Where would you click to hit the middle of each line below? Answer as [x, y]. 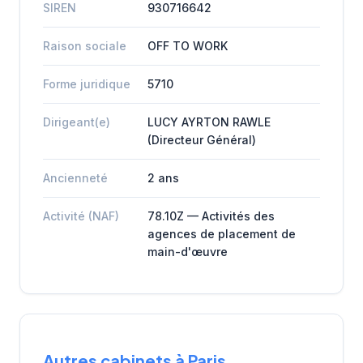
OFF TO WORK [188, 45]
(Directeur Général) [202, 139]
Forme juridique [87, 83]
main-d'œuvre [188, 251]
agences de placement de [222, 233]
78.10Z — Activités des [211, 216]
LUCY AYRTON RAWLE [209, 122]
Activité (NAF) [81, 216]
